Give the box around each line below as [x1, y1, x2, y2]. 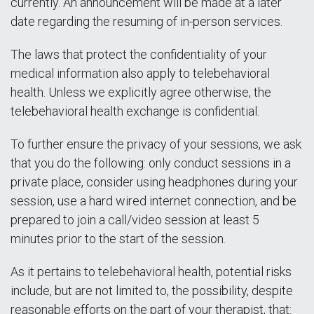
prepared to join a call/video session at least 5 [11, 212, 259, 227]
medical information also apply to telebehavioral [11, 66, 270, 81]
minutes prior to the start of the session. [11, 231, 226, 246]
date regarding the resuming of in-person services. [11, 14, 282, 29]
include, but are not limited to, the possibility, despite [11, 283, 293, 298]
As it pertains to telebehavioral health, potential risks [11, 264, 292, 279]
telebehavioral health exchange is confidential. [11, 104, 259, 118]
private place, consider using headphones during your [11, 175, 298, 189]
